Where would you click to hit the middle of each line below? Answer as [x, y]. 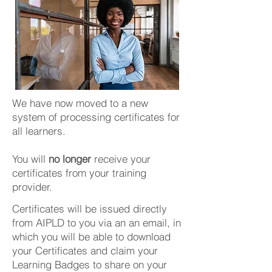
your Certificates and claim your [85, 250]
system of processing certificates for [96, 117]
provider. [32, 187]
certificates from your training [79, 173]
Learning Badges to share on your [90, 264]
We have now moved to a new [80, 103]
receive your [121, 159]
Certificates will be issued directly [90, 209]
